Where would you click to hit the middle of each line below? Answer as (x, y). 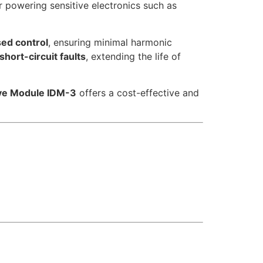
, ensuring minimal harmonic (110, 42)
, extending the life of (133, 56)
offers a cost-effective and (138, 93)
